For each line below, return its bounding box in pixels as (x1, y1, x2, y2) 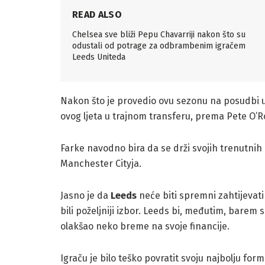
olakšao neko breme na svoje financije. (60, 220, 230, 232)
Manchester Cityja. (60, 157, 141, 169)
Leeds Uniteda (72, 51, 125, 62)
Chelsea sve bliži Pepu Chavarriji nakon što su (72, 29, 245, 40)
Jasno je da (60, 189, 111, 201)
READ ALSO (72, 8, 122, 20)
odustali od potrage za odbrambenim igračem (72, 40, 245, 51)
